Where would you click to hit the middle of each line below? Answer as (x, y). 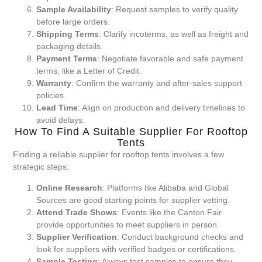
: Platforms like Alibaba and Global (166, 187)
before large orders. (73, 22)
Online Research (70, 187)
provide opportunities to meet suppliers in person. (128, 224)
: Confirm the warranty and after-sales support (157, 83)
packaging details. (70, 46)
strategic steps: (41, 167)
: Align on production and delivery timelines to (162, 108)
